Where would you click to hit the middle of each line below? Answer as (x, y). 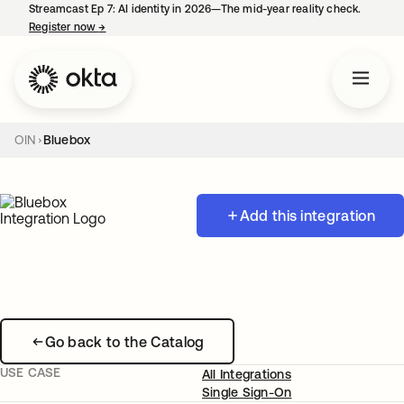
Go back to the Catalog (124, 341)
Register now (64, 27)
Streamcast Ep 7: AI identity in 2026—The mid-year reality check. (195, 9)
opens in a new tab (155, 27)
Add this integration (307, 216)
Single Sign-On (247, 392)
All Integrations (247, 374)
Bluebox (67, 140)
